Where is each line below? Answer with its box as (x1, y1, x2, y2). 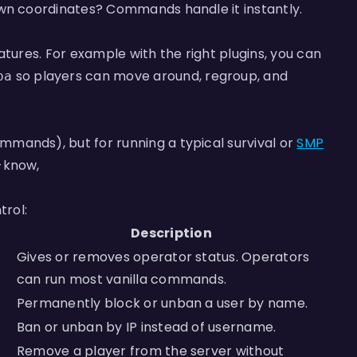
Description (131, 224, 212, 242)
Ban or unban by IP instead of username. (17, 318, 277, 336)
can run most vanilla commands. (17, 270, 227, 288)
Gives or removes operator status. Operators (17, 248, 310, 266)
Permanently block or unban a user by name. (17, 294, 308, 312)
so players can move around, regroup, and (12, 67, 288, 85)
